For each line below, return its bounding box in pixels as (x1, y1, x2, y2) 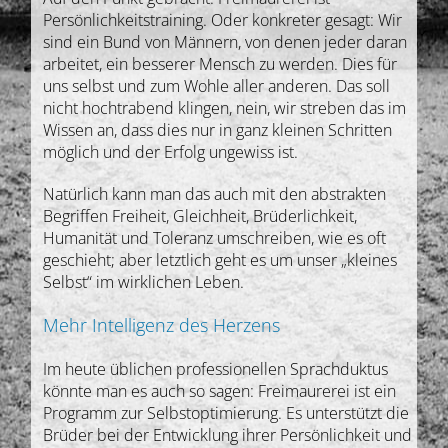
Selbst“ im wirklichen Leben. (43, 270, 245, 293)
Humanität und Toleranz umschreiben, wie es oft (43, 226, 387, 249)
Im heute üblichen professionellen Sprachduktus (43, 357, 389, 380)
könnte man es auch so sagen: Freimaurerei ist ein (43, 379, 397, 402)
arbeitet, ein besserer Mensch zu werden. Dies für (43, 52, 398, 75)
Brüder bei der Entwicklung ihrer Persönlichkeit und (43, 423, 413, 446)
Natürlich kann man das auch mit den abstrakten (43, 182, 387, 205)
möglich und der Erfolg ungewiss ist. (43, 140, 299, 163)
